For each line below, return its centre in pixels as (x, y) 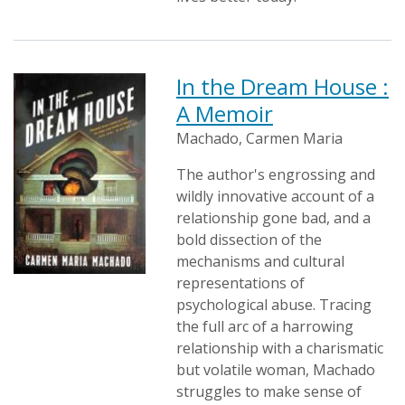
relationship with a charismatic (280, 348)
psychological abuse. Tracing (274, 305)
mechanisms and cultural (260, 261)
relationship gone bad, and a (273, 218)
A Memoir (225, 113)
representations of (240, 283)
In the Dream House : (283, 86)
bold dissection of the (249, 240)
